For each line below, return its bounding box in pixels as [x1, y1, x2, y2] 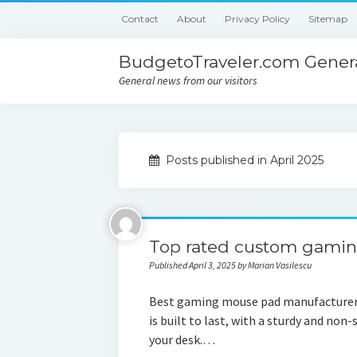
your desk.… [148, 331, 215, 347]
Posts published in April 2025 [162, 153, 324, 167]
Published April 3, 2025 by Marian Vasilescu [148, 259, 312, 271]
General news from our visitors [119, 73, 258, 88]
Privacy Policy [225, 13, 291, 25]
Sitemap [308, 13, 348, 25]
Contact [121, 13, 159, 25]
